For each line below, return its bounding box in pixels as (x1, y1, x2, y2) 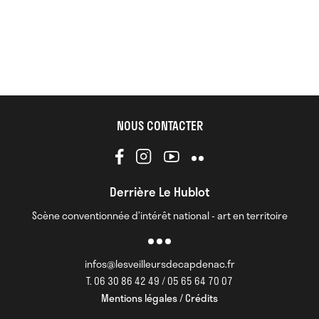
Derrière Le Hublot (109, 182, 210, 201)
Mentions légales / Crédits (101, 291, 218, 305)
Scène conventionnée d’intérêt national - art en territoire (31, 208, 288, 223)
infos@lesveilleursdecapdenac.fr (84, 256, 235, 271)
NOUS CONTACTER (116, 116, 203, 135)
